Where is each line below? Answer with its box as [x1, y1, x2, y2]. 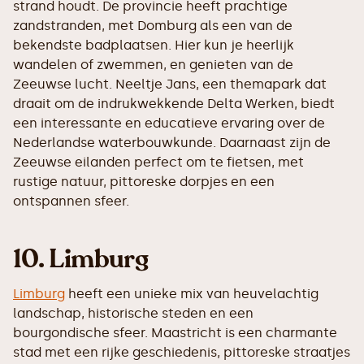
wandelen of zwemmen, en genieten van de [13, 57, 293, 73]
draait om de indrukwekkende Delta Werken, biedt [13, 96, 335, 112]
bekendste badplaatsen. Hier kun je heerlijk [13, 37, 294, 54]
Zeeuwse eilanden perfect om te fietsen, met [13, 154, 304, 171]
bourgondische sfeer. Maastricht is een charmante [13, 325, 337, 341]
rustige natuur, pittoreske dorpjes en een [13, 174, 275, 190]
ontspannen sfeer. [13, 193, 129, 210]
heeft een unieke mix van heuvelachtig [65, 286, 318, 302]
